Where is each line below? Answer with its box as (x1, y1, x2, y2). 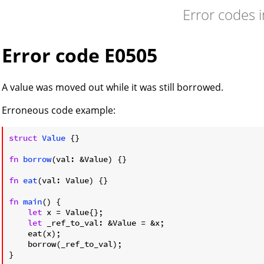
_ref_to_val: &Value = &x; (42, 217, 164, 228)
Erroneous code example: (2, 103, 115, 117)
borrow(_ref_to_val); (9, 238, 122, 249)
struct (9, 132, 37, 143)
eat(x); (9, 227, 61, 239)
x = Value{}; (42, 206, 103, 217)
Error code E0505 (2, 42, 157, 68)
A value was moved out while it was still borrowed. (2, 80, 223, 94)
